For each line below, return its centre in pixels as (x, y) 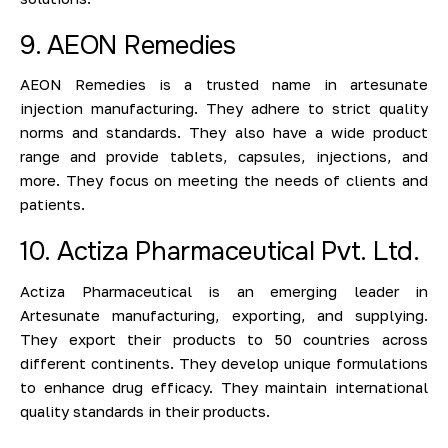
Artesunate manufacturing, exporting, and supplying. (224, 314)
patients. (52, 204)
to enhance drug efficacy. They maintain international (224, 386)
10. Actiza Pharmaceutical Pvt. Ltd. (220, 252)
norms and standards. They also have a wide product (224, 132)
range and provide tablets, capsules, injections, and (224, 156)
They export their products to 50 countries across (224, 338)
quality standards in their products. (145, 410)
